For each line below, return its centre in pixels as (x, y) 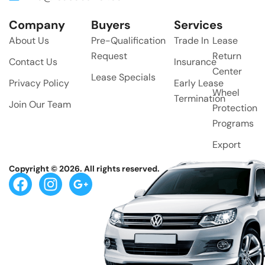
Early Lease (198, 83)
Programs (233, 124)
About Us (29, 41)
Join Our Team (40, 105)
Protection (235, 108)
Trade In (191, 41)
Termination (199, 99)
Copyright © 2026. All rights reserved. (84, 169)
